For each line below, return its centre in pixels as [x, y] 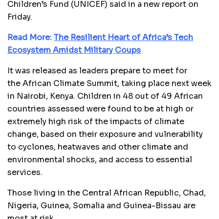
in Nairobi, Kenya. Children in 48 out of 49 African [105, 96]
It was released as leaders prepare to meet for [97, 71]
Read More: [31, 38]
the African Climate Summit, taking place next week [109, 84]
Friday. [20, 17]
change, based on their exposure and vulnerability [105, 134]
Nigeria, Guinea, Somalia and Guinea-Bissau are [101, 206]
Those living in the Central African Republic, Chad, [107, 193]
